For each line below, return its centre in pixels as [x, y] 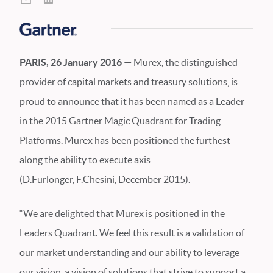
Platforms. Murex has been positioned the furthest [125, 140]
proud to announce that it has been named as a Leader [132, 101]
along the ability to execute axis [85, 160]
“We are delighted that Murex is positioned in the [122, 213]
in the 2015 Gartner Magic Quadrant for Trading [120, 121]
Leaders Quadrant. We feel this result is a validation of [132, 233]
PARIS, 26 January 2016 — [76, 62]
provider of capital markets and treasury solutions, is [129, 82]
